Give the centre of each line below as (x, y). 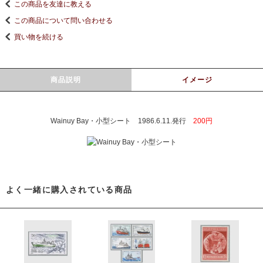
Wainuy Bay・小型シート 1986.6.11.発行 (122, 121)
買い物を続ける (39, 37)
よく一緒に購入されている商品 (69, 190)
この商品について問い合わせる (63, 20)
